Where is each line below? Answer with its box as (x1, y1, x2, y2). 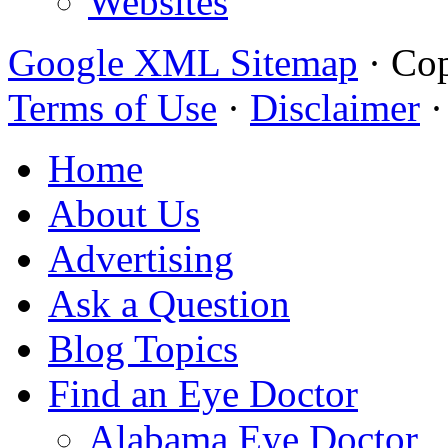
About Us (48, 192, 200, 236)
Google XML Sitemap (8, 41, 358, 85)
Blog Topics (48, 327, 238, 371)
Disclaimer (250, 86, 420, 130)
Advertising (48, 237, 234, 281)
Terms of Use (8, 86, 217, 130)
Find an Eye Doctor (48, 372, 358, 416)
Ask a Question (48, 282, 290, 326)
